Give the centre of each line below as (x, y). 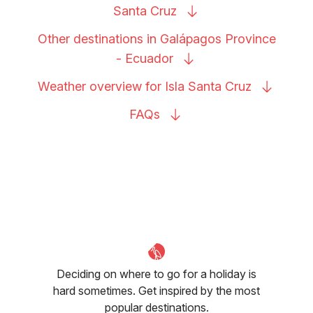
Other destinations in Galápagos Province (156, 38)
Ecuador (149, 58)
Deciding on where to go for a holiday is (156, 274)
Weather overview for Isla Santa (131, 86)
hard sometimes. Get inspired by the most (156, 290)
